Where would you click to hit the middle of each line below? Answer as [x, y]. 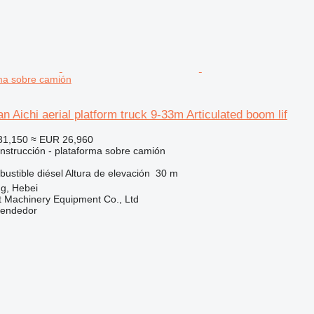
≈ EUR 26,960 [62, 139]
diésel [50, 173]
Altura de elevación [107, 173]
